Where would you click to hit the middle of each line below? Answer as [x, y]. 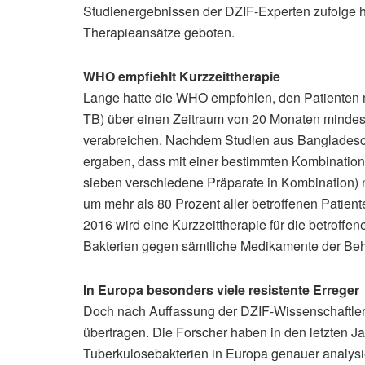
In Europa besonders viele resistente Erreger [221, 290]
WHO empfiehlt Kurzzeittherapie [182, 77]
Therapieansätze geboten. [159, 33]
